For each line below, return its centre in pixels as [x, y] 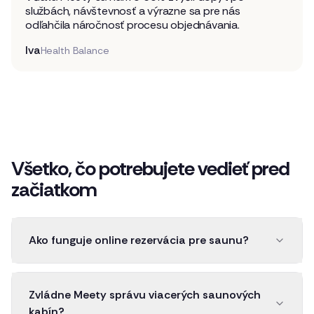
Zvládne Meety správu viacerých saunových [145, 294]
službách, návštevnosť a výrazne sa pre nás [133, 11]
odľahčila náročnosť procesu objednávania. [132, 25]
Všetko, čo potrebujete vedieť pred [150, 168]
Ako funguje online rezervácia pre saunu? [139, 240]
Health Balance [75, 50]
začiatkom [54, 189]
